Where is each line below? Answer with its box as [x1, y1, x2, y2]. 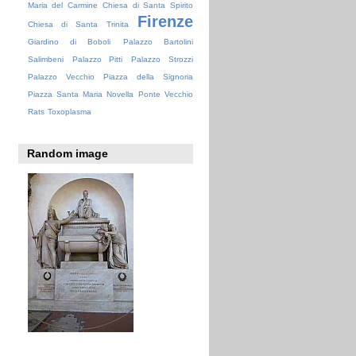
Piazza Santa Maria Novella [27, 90, 133, 99]
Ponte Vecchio [137, 90, 193, 99]
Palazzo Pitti [72, 55, 123, 64]
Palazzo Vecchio [27, 72, 95, 82]
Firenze [137, 13, 193, 31]
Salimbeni [27, 55, 64, 64]
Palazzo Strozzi [131, 55, 193, 64]
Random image [27, 146, 109, 160]
